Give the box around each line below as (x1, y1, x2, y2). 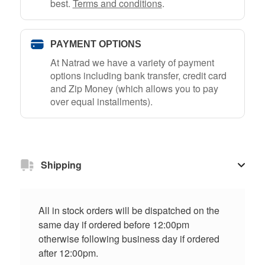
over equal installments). (50, 94, 153, 108)
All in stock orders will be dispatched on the (38, 203, 219, 218)
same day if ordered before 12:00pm (38, 218, 189, 232)
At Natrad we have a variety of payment (50, 55, 214, 69)
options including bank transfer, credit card (50, 68, 227, 82)
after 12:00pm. (38, 246, 98, 260)
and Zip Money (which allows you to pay (50, 81, 218, 95)
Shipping (40, 158, 82, 172)
